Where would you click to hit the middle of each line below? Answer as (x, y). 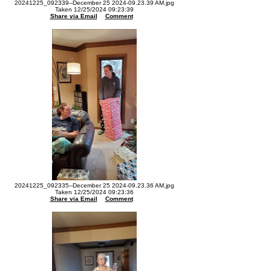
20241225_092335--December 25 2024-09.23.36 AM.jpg (94, 185)
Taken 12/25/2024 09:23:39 (94, 9)
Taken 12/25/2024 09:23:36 (94, 192)
